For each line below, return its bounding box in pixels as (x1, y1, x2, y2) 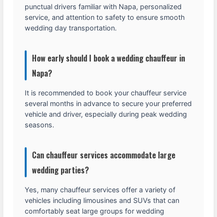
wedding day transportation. (25, 23, 117, 32)
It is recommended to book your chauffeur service (25, 88, 187, 97)
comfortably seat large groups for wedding (25, 206, 165, 215)
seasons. (25, 120, 55, 129)
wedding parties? (32, 163, 90, 176)
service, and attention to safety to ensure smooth (25, 13, 185, 21)
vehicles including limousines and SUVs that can (25, 196, 180, 204)
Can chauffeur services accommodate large (32, 148, 176, 161)
